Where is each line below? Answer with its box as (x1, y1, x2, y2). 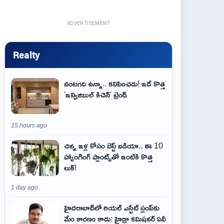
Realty (13, 48, 40, 61)
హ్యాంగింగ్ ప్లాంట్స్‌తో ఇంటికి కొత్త (64, 149, 152, 164)
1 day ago (11, 184, 38, 190)
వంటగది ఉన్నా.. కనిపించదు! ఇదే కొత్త (64, 76, 165, 91)
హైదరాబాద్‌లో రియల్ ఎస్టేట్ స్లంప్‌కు (64, 200, 159, 215)
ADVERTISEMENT (66, 19, 110, 26)
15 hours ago (11, 122, 47, 128)
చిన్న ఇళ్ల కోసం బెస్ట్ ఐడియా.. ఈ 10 (64, 138, 163, 153)
